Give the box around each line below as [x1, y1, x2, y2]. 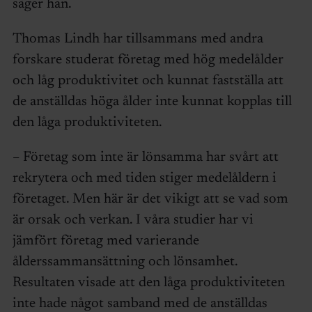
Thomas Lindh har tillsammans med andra [12, 31, 263, 46]
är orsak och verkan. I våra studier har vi [12, 212, 253, 227]
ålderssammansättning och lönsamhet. [12, 254, 237, 269]
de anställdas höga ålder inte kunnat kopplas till [12, 94, 292, 109]
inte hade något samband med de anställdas [12, 296, 267, 311]
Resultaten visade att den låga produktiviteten [12, 275, 285, 290]
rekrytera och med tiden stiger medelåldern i [12, 171, 276, 185]
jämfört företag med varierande [12, 233, 199, 248]
